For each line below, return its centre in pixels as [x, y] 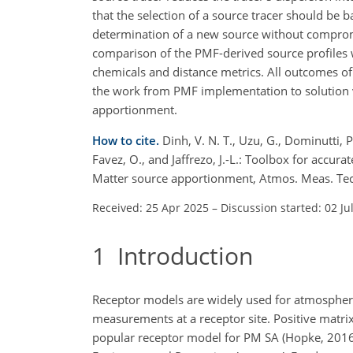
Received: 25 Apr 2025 [150, 207]
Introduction [179, 255]
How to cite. [127, 140]
